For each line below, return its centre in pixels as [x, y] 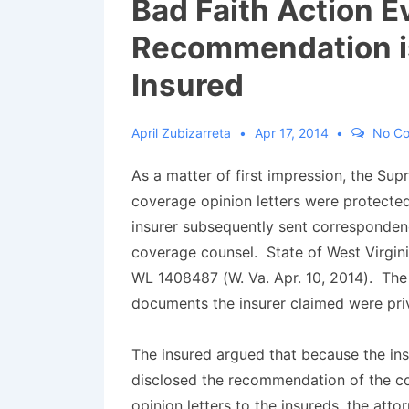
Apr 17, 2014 [291, 133]
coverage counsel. [199, 252]
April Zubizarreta [181, 133]
